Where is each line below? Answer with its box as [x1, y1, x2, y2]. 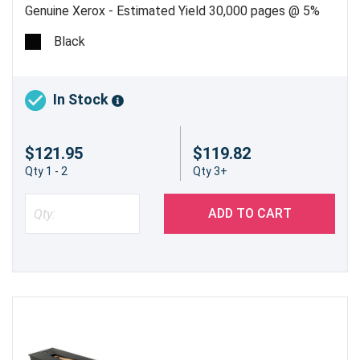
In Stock [53, 91, 112, 108]
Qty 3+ [192, 165, 227, 178]
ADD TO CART [207, 206, 292, 222]
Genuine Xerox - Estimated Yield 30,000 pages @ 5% [25, 2, 320, 18]
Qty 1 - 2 [25, 165, 67, 178]
